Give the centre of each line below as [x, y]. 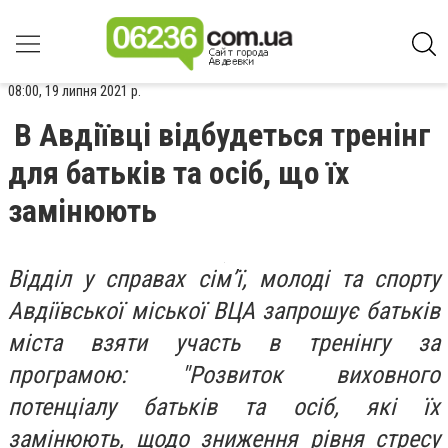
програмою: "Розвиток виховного [224, 375]
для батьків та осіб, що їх [178, 173]
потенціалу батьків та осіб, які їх [224, 407]
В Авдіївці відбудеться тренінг [222, 135]
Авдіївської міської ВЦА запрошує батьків [224, 311]
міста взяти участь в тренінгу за [224, 343]
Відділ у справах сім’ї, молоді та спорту [224, 279]
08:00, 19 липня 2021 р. [74, 91]
